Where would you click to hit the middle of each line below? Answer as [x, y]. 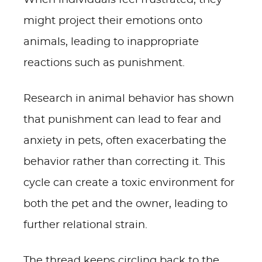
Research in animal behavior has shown [129, 99]
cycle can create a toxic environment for [129, 183]
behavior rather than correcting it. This [124, 162]
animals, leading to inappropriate [111, 42]
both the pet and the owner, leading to [125, 204]
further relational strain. [85, 225]
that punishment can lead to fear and [122, 120]
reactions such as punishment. [104, 63]
